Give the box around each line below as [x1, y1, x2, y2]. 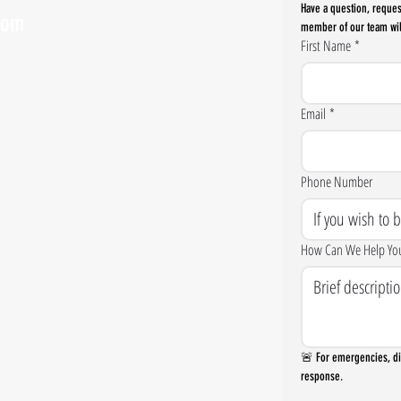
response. [301, 369, 343, 384]
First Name [301, 36, 351, 55]
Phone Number [301, 172, 372, 192]
